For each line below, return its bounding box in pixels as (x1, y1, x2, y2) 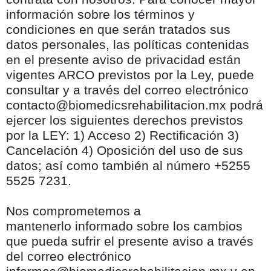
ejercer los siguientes (6, 113, 133, 128)
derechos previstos (133, 113, 243, 128)
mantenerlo (6, 219, 75, 234)
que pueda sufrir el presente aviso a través (6, 234, 253, 249)
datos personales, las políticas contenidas (6, 37, 249, 52)
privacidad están (145, 52, 241, 67)
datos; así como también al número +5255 (6, 158, 250, 173)
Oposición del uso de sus (97, 143, 243, 158)
